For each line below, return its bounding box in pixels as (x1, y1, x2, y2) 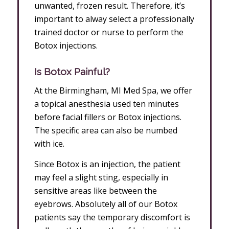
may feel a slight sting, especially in (34, 171, 168, 183)
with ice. (34, 138, 64, 149)
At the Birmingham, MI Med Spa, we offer (34, 84, 192, 96)
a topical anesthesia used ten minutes (34, 98, 179, 109)
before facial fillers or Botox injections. (34, 111, 181, 123)
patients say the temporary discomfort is (34, 211, 190, 223)
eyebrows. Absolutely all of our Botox (34, 198, 177, 210)
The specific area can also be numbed (34, 124, 177, 136)
